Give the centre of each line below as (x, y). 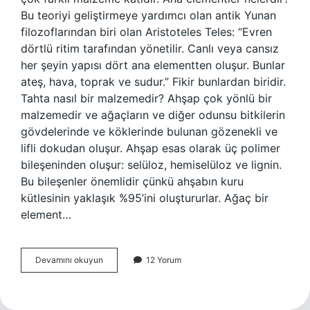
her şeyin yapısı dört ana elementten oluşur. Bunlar (153, 65)
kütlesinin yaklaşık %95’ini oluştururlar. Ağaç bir (145, 198)
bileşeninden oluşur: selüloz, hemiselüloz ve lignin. (151, 165)
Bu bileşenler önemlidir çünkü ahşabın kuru (132, 181)
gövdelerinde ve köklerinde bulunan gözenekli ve (149, 131)
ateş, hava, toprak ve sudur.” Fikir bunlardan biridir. (153, 82)
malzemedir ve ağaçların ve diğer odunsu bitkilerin (153, 115)
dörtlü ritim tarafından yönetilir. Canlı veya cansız (150, 48)
